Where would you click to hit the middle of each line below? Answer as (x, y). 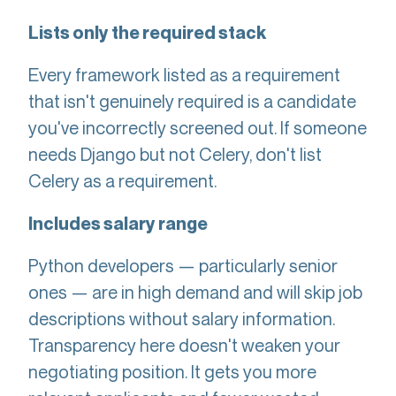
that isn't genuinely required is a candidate (192, 101)
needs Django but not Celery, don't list (175, 154)
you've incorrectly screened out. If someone (198, 128)
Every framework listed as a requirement (184, 75)
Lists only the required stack (147, 33)
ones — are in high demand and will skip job (195, 292)
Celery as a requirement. (122, 181)
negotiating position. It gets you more (172, 372)
